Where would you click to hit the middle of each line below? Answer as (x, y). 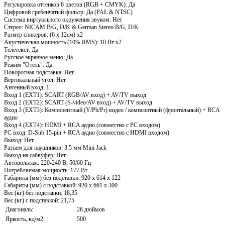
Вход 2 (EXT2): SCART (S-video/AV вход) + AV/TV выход (78, 102)
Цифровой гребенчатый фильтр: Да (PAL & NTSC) (68, 12)
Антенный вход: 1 (27, 87)
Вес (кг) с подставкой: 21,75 (39, 200)
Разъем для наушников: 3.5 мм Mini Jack (55, 147)
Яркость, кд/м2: (25, 219)
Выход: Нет (19, 140)
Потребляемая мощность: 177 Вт (46, 170)
